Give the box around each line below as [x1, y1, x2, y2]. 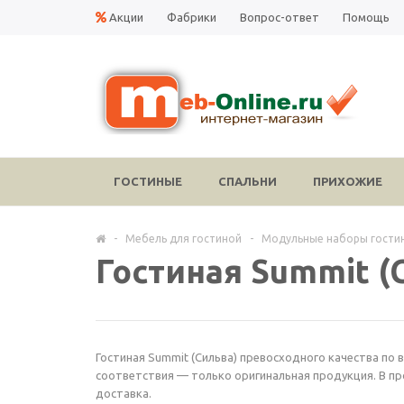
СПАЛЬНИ [218, 175, 277, 188]
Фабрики [167, 11, 216, 23]
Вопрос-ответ [240, 11, 319, 23]
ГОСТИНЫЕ [114, 175, 182, 188]
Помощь [343, 11, 390, 23]
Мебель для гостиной [125, 233, 242, 244]
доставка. [96, 387, 151, 399]
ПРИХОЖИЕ [313, 175, 382, 188]
